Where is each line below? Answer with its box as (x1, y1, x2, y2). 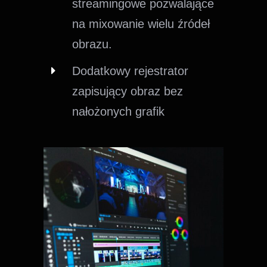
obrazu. (72, 37, 113, 51)
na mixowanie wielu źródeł (72, 17, 210, 30)
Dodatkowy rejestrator (72, 64, 189, 77)
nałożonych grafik (72, 104, 165, 118)
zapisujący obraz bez (72, 84, 184, 98)
